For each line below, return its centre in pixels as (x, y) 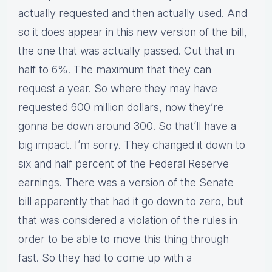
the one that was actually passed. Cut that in (126, 51)
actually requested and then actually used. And (133, 13)
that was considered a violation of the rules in (128, 220)
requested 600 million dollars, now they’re (121, 107)
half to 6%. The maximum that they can (115, 70)
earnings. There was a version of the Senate (126, 183)
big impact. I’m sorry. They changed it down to (132, 145)
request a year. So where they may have (118, 89)
